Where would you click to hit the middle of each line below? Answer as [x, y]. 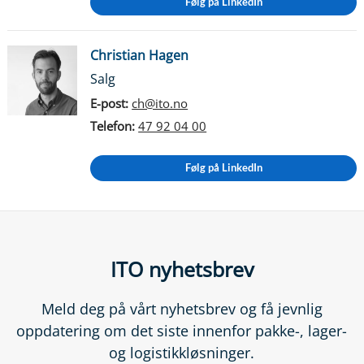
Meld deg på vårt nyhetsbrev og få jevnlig [182, 308]
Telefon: [113, 126]
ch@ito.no [160, 103]
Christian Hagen [140, 55]
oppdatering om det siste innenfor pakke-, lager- [182, 330]
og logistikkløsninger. [182, 352]
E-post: [110, 103]
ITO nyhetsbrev [182, 269]
